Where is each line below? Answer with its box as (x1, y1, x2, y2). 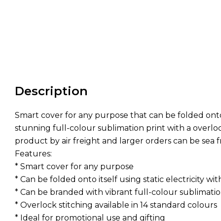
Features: (15, 148, 52, 158)
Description (15, 83, 88, 98)
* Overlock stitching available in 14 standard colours (15, 200, 217, 210)
